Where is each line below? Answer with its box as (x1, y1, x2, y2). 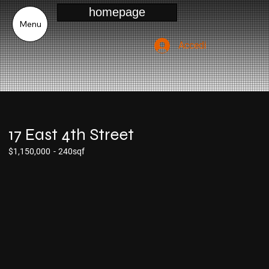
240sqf (58, 147, 85, 157)
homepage (89, 5, 146, 19)
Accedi (178, 39, 207, 51)
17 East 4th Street (8, 124, 134, 145)
